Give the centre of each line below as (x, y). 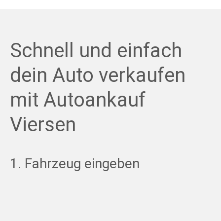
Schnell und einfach (96, 50)
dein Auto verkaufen (98, 75)
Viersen (43, 124)
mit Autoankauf (78, 100)
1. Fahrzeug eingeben (75, 163)
